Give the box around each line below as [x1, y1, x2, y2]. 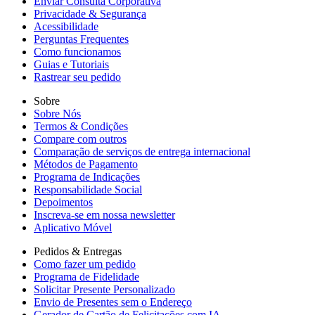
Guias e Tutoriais [34, 58, 109, 70]
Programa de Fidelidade [34, 271, 139, 283]
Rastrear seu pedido [34, 71, 121, 83]
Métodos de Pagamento [34, 158, 138, 170]
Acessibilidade [34, 20, 98, 32]
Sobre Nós [34, 108, 81, 120]
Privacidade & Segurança [34, 8, 146, 20]
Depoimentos [34, 196, 93, 208]
